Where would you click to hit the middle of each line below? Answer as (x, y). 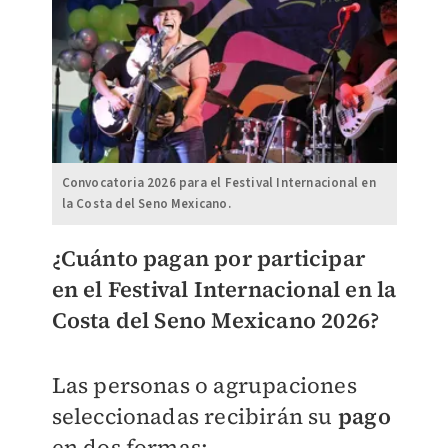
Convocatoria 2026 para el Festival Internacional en (218, 183)
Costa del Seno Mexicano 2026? (215, 320)
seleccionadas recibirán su (194, 416)
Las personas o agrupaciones (204, 385)
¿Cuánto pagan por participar (208, 258)
